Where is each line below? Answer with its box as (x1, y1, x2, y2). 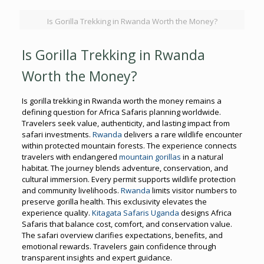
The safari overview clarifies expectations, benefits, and (21, 229, 223, 240)
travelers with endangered (21, 151, 119, 162)
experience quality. (21, 207, 92, 218)
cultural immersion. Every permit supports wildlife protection (21, 173, 236, 184)
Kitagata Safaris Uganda (91, 207, 179, 218)
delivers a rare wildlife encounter (121, 128, 242, 140)
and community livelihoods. (21, 184, 121, 196)
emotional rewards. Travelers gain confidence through (21, 240, 216, 252)
